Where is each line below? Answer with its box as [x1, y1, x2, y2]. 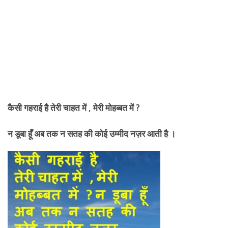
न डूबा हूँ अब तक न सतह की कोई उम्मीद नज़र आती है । [8, 127, 176, 139]
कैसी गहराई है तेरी [8, 102, 61, 113]
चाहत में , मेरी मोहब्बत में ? [61, 102, 140, 113]
